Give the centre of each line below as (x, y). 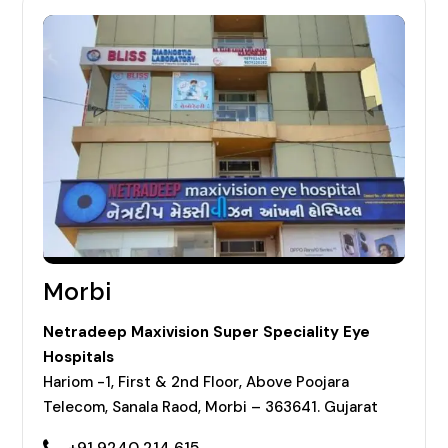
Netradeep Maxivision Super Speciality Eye (206, 331)
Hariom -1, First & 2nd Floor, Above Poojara (196, 381)
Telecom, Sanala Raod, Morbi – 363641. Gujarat (210, 406)
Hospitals (78, 356)
